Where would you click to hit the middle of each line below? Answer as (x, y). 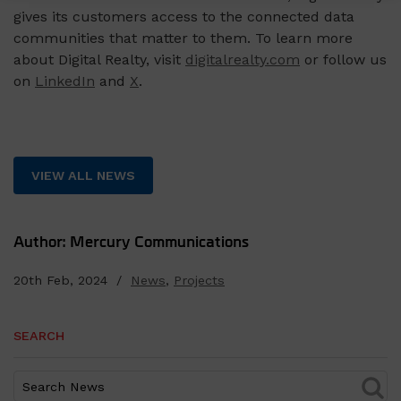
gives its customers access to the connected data (184, 16)
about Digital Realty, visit (99, 59)
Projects (199, 281)
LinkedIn (65, 81)
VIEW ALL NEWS (84, 176)
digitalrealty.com (243, 59)
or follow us (343, 59)
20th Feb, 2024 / (72, 281)
